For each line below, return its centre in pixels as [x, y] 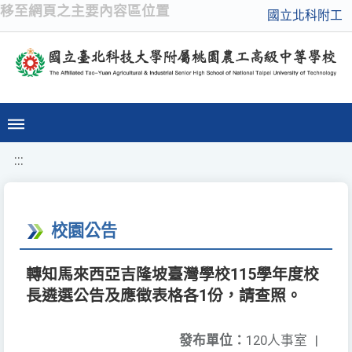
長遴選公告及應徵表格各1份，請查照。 [164, 296]
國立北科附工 [305, 15]
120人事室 [277, 341]
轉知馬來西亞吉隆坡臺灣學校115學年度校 [172, 275]
